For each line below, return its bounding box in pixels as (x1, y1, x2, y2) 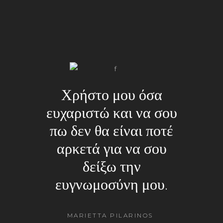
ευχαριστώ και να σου (46, 104, 177, 123)
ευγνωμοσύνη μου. (55, 176, 168, 195)
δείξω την (82, 158, 141, 177)
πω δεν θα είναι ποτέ (50, 122, 173, 141)
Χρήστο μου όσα (61, 86, 162, 105)
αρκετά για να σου (56, 140, 167, 159)
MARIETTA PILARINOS (67, 212, 156, 220)
